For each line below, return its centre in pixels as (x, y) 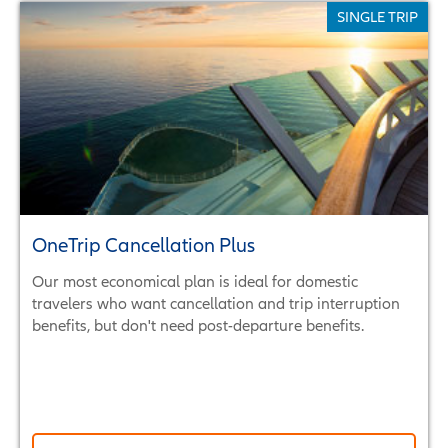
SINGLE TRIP (377, 16)
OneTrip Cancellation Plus (143, 244)
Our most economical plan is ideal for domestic (195, 280)
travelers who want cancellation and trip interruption (216, 302)
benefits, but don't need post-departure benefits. (198, 324)
